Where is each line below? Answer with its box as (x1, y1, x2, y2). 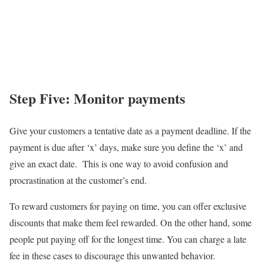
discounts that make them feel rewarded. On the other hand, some (9, 216, 252, 229)
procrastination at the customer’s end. (9, 173, 147, 186)
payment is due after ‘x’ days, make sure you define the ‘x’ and (9, 140, 243, 153)
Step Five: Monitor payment (9, 88, 180, 108)
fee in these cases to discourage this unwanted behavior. (9, 249, 215, 262)
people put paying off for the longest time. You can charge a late (9, 232, 246, 245)
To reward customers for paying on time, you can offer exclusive (9, 199, 246, 212)
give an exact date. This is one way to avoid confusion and (9, 157, 228, 170)
